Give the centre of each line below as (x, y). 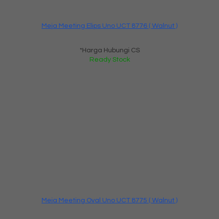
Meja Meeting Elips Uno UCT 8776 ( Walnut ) (109, 26)
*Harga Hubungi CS (109, 50)
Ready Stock (109, 59)
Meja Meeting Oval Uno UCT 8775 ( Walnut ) (109, 200)
